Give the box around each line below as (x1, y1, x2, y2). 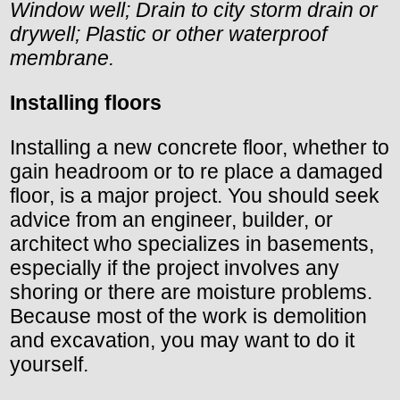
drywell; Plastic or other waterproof (10, 22, 327, 46)
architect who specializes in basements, (10, 232, 374, 256)
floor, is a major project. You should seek (10, 184, 379, 208)
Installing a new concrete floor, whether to (10, 136, 389, 160)
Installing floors (10, 91, 162, 115)
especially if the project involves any (10, 256, 339, 280)
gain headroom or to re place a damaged (10, 160, 383, 184)
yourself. (10, 353, 88, 377)
